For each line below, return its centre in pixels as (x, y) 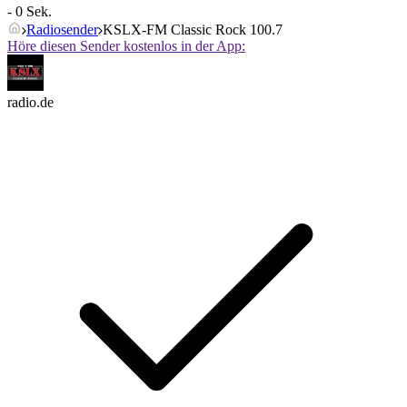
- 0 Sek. (30, 12)
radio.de (30, 103)
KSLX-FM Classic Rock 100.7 (193, 30)
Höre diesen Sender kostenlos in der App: (126, 46)
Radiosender (62, 30)
